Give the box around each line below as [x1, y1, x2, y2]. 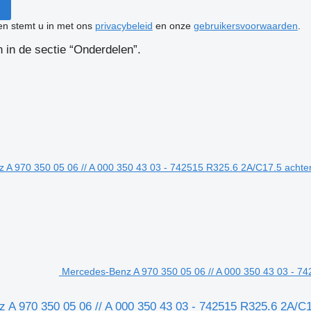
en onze [152, 19, 194, 31]
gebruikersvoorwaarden [193, 19, 298, 31]
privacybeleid [94, 19, 153, 31]
